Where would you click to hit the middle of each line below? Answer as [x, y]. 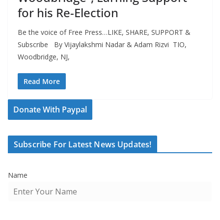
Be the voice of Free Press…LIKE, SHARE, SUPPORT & [104, 32]
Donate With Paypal [50, 110]
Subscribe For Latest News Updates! [83, 145]
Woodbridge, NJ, [44, 57]
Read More [42, 82]
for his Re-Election [68, 13]
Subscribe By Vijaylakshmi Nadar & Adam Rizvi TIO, [102, 45]
